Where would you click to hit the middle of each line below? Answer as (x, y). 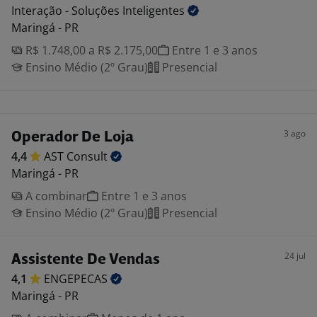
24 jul (295, 256)
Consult (88, 156)
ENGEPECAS (77, 279)
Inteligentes (155, 11)
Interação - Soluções (67, 11)
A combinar (55, 196)
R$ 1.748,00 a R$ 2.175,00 (90, 50)
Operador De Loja (73, 138)
